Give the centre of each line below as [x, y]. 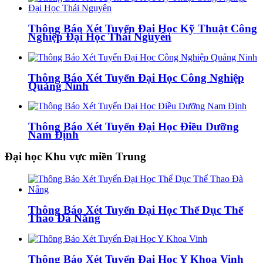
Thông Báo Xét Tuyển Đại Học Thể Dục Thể [136, 210]
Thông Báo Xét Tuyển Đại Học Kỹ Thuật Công [143, 29]
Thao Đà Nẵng [64, 218]
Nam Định [53, 135]
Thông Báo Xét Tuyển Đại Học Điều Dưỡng [134, 127]
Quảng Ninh [58, 86]
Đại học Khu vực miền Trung [75, 156]
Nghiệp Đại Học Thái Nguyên [100, 37]
